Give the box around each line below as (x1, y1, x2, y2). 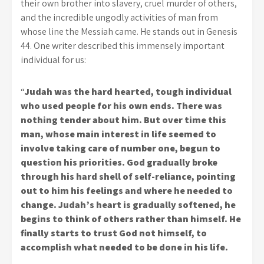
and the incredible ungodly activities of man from (21, 11, 218, 24)
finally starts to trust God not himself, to (21, 227, 207, 239)
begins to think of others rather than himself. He (21, 213, 241, 225)
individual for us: (21, 54, 86, 66)
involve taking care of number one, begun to (21, 142, 220, 154)
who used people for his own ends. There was (21, 100, 222, 112)
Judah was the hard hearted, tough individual (25, 85, 232, 98)
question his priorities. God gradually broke (21, 156, 217, 169)
